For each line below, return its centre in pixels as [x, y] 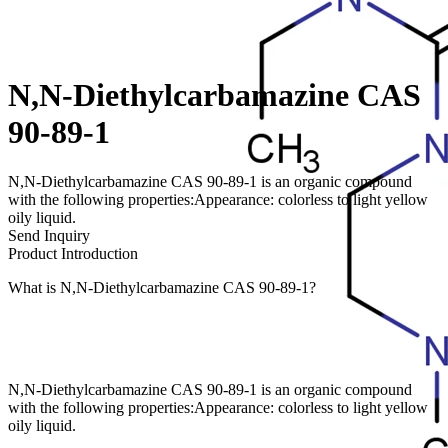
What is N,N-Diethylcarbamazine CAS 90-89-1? [162, 287]
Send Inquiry [49, 235]
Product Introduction [73, 253]
